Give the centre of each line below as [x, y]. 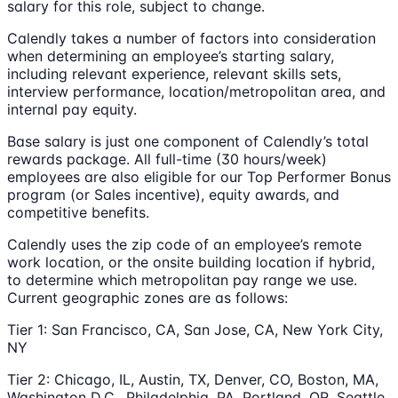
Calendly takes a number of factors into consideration [191, 38]
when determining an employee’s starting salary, [171, 56]
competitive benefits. [78, 212]
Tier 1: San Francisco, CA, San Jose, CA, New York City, [195, 329]
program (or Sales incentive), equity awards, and [173, 194]
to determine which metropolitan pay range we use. [182, 279]
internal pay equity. [72, 109]
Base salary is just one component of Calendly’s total [188, 141]
